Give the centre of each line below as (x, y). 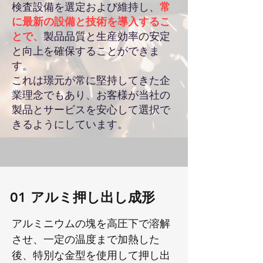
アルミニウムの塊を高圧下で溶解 (91, 223)
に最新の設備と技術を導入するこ (91, 21)
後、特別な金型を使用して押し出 (91, 255)
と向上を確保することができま (86, 51)
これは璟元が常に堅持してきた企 (91, 80)
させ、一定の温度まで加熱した (86, 239)
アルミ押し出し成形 (93, 197)
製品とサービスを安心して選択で (91, 109)
